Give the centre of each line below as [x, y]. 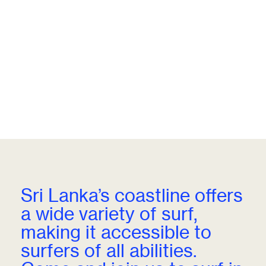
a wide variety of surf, [109, 214]
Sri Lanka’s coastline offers [132, 196]
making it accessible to [116, 232]
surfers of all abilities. [109, 251]
